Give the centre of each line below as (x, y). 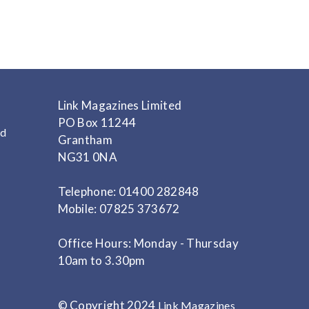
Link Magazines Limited (120, 105)
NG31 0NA (87, 157)
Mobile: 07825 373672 (119, 208)
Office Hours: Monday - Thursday (148, 243)
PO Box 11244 (97, 122)
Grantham (85, 139)
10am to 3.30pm (101, 260)
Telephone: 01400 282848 (128, 191)
